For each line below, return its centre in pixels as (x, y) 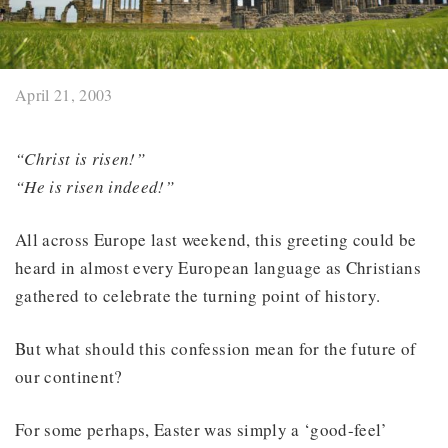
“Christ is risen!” (80, 158)
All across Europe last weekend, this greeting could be (216, 239)
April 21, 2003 (64, 94)
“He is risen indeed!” (95, 186)
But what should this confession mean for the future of (216, 348)
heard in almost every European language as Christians (218, 267)
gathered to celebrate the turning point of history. (198, 295)
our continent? (69, 376)
